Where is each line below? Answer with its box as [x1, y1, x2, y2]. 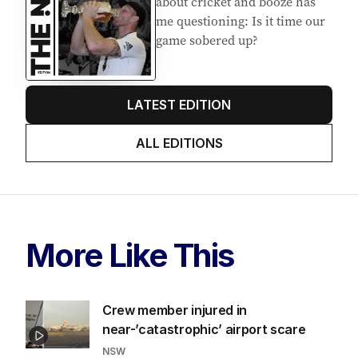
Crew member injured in [102, 301, 247, 318]
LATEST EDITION [127, 96, 231, 113]
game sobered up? [156, 31, 258, 50]
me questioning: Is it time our [156, 12, 325, 30]
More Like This [26, 235, 234, 275]
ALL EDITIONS [135, 134, 223, 151]
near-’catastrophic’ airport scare [102, 320, 306, 337]
